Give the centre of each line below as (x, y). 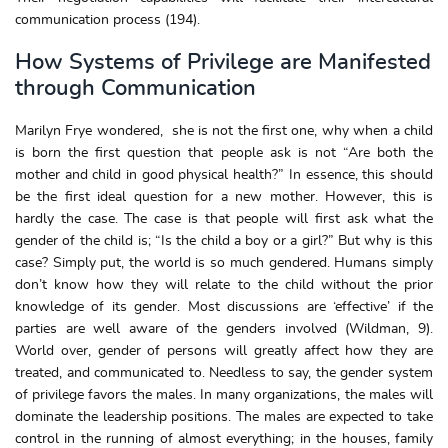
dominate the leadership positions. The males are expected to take (224, 416)
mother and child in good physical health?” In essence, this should (224, 174)
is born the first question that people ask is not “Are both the (224, 152)
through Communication (135, 88)
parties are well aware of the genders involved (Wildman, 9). (224, 328)
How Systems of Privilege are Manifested (223, 62)
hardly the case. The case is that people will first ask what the (224, 218)
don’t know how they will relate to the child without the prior (224, 284)
